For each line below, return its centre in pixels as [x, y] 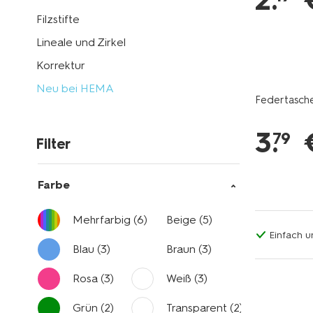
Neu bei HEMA [75, 88]
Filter [53, 144]
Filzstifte [58, 19]
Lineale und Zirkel [81, 42]
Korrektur [61, 65]
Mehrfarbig [103, 220]
